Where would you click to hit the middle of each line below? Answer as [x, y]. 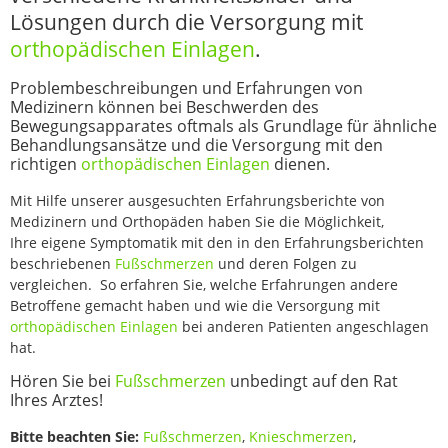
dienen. [300, 164]
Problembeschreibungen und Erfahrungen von [186, 88]
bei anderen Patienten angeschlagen [303, 326]
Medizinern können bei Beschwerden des [164, 107]
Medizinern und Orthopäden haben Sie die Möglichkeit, [197, 221]
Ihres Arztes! [56, 400]
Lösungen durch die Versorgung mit [186, 22]
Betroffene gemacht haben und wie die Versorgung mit [195, 305]
